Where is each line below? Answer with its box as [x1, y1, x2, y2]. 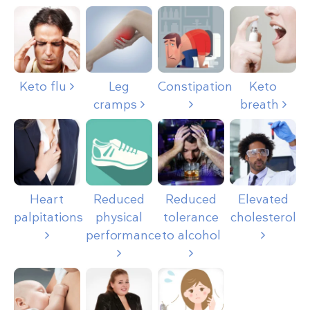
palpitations [14, 209, 83, 226]
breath [239, 96, 282, 113]
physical [95, 209, 143, 226]
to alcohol [161, 227, 221, 244]
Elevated [237, 191, 289, 208]
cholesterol [230, 209, 296, 226]
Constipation [158, 78, 233, 95]
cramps [93, 96, 140, 113]
